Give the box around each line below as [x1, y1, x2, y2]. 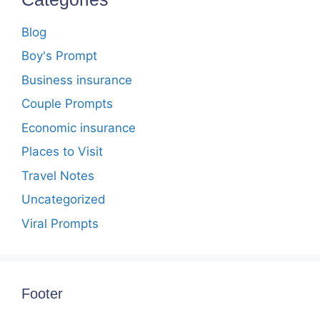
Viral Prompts [21, 216, 99, 231]
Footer [21, 285, 63, 301]
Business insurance [21, 72, 132, 87]
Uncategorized [21, 192, 106, 206]
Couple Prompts [21, 96, 113, 111]
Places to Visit [21, 144, 103, 159]
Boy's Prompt [21, 49, 97, 63]
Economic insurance [21, 120, 136, 135]
